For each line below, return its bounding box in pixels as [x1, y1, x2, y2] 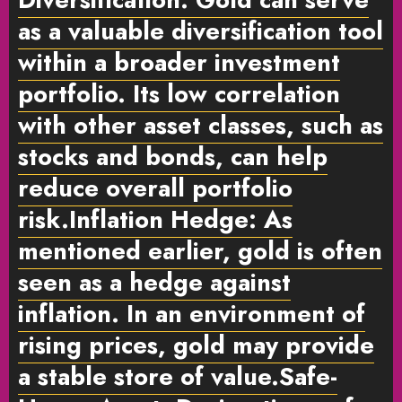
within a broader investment [18, 44, 340, 80]
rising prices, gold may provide [18, 327, 374, 363]
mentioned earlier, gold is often [18, 232, 382, 268]
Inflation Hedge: [69, 201, 257, 237]
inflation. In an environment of [18, 295, 365, 331]
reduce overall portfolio [18, 170, 293, 205]
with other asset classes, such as [18, 107, 383, 143]
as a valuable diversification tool [18, 13, 383, 48]
